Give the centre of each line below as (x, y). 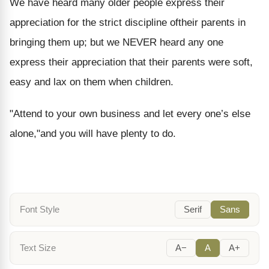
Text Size (38, 248)
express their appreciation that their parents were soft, (131, 62)
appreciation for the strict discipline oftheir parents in (128, 22)
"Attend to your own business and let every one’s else (130, 113)
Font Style (40, 210)
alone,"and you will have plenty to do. (93, 133)
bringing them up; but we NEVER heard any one (116, 42)
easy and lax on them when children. (92, 82)
